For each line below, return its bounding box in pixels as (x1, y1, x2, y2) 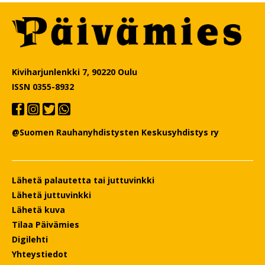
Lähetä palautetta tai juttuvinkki (12, 174, 154, 186)
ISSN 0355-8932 (12, 81, 74, 93)
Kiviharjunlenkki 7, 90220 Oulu (12, 66, 137, 78)
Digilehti (12, 234, 48, 245)
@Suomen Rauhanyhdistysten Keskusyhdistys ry (12, 127, 219, 138)
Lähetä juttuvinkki (12, 189, 91, 201)
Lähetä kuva (12, 204, 65, 216)
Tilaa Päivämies (12, 219, 79, 231)
